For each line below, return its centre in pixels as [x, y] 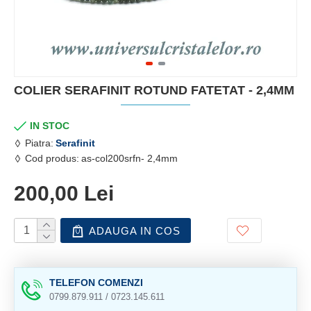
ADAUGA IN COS [135, 230]
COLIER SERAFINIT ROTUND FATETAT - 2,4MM [154, 90]
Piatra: [39, 143]
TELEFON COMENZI [96, 283]
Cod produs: [52, 158]
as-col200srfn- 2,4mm [129, 158]
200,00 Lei [64, 193]
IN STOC [50, 126]
